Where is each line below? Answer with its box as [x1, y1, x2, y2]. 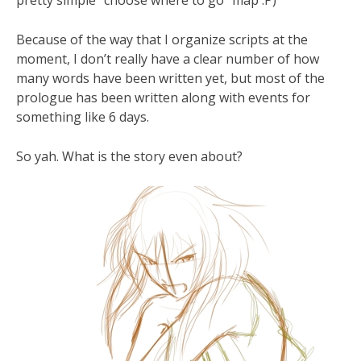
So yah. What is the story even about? [16, 147, 243, 165]
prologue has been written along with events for [16, 89, 310, 106]
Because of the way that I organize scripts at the [16, 31, 308, 48]
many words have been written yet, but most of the [16, 69, 325, 87]
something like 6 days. [16, 108, 149, 126]
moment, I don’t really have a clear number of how [16, 50, 319, 68]
